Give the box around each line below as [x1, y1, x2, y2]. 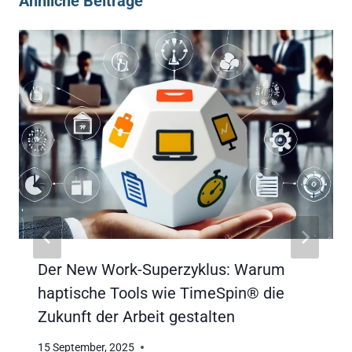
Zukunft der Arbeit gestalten [38, 307, 235, 327]
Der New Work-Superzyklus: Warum [38, 260, 285, 280]
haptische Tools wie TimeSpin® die [38, 284, 284, 303]
